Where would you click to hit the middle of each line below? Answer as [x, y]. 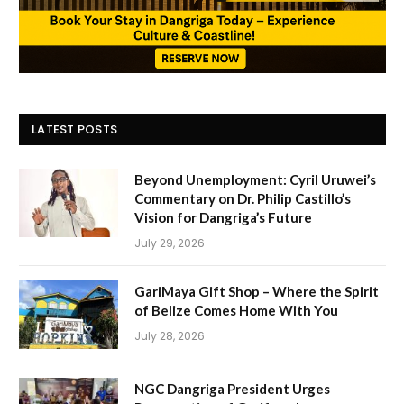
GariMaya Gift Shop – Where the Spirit [257, 291]
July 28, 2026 [170, 335]
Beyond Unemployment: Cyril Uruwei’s [255, 179]
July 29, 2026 [170, 243]
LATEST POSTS [75, 129]
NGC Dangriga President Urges [232, 388]
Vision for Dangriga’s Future [223, 217]
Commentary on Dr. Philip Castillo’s [243, 198]
